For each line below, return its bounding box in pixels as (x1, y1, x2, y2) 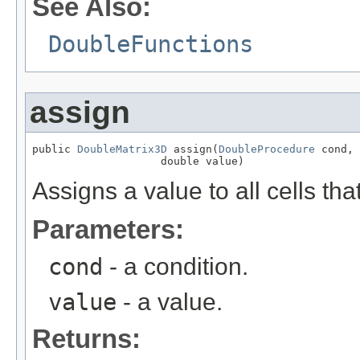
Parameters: (32, 215, 184, 245)
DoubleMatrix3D (77, 143, 167, 156)
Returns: (32, 324, 141, 354)
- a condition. (103, 253, 248, 280)
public (32, 143, 77, 156)
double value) (32, 155, 244, 168)
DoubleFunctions (48, 31, 253, 59)
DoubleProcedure (219, 143, 315, 156)
